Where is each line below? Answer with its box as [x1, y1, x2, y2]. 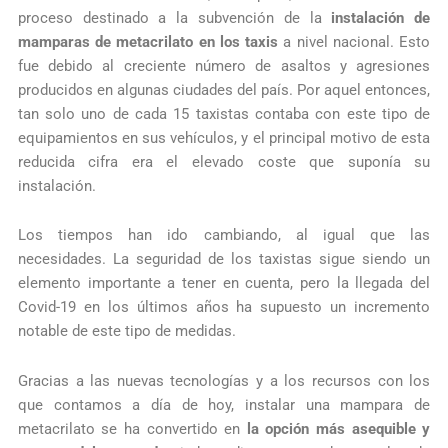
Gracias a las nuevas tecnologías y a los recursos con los [17, 371, 431, 390]
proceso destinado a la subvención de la [17, 8, 332, 27]
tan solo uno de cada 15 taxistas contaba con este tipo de [17, 104, 431, 123]
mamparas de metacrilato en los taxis [17, 32, 279, 51]
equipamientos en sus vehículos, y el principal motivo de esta [17, 128, 431, 147]
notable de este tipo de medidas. [17, 322, 236, 341]
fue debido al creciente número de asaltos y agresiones [17, 56, 431, 75]
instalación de [331, 8, 431, 27]
